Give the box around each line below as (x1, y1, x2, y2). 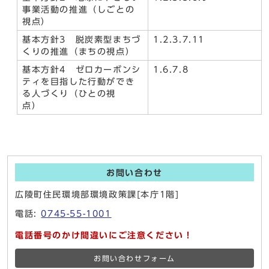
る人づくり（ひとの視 (22, 89, 116, 98)
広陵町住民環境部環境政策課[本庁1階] (15, 190, 180, 199)
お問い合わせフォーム (94, 255, 175, 262)
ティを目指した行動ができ (22, 77, 135, 86)
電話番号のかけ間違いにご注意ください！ (15, 231, 193, 240)
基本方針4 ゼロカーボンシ (22, 65, 141, 74)
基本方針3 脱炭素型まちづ (22, 35, 141, 44)
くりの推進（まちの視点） (22, 47, 135, 56)
